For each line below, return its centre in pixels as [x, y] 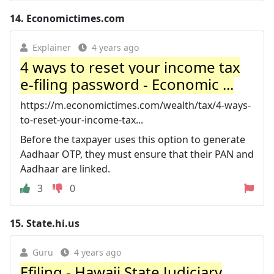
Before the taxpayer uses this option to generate [133, 139]
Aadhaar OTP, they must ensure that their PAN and [137, 154]
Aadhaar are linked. [65, 168]
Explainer [52, 47]
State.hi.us [53, 223]
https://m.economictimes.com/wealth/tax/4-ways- [135, 105]
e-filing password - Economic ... [127, 84]
